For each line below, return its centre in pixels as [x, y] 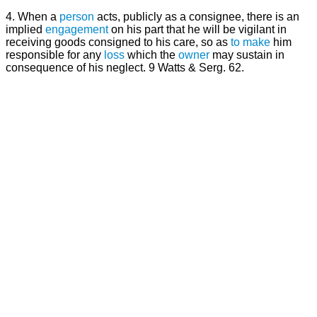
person [77, 17]
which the [151, 55]
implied [25, 30]
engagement [77, 30]
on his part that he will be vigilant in [197, 30]
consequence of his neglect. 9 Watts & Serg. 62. [125, 68]
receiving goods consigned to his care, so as [118, 42]
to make [250, 42]
